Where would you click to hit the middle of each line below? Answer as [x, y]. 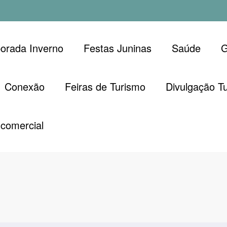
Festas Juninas [117, 48]
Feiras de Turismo [105, 86]
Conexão [24, 86]
